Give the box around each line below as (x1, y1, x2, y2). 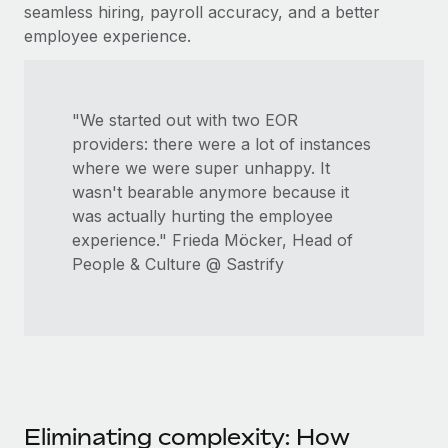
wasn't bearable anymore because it (72, 181, 349, 202)
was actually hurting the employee (72, 205, 333, 226)
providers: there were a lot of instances (72, 133, 371, 154)
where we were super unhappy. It (72, 157, 330, 178)
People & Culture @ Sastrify (72, 253, 284, 274)
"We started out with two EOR (72, 109, 298, 130)
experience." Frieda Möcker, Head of (72, 229, 353, 250)
